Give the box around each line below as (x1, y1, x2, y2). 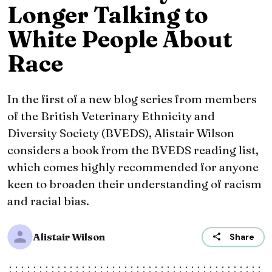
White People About (7, 25, 233, 54)
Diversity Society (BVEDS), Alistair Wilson (7, 126, 234, 141)
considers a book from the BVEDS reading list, (7, 143, 259, 158)
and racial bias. (7, 194, 89, 209)
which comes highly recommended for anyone (7, 160, 259, 175)
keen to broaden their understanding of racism (7, 177, 262, 192)
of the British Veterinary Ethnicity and (7, 109, 215, 124)
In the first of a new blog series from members (7, 92, 257, 107)
